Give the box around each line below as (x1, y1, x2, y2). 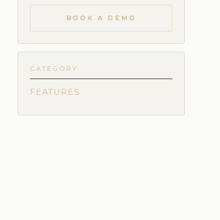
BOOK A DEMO (66, 14, 137, 22)
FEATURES (30, 87, 80, 97)
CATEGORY (30, 64, 78, 72)
